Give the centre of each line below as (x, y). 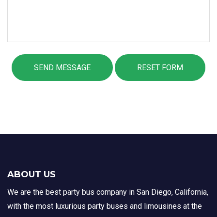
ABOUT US (31, 175)
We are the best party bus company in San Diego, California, (108, 192)
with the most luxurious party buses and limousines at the (105, 206)
